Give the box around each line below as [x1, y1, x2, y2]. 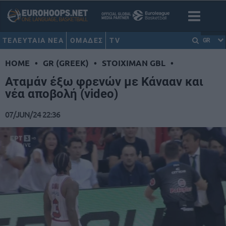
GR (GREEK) [43, 58, 89, 69]
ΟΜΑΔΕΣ [70, 36, 103, 44]
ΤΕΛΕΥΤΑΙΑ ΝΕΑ [3, 36, 64, 44]
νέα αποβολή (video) [5, 87, 118, 101]
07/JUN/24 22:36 [5, 108, 60, 120]
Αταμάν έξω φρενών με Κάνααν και [5, 75, 203, 89]
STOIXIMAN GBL [102, 58, 165, 69]
